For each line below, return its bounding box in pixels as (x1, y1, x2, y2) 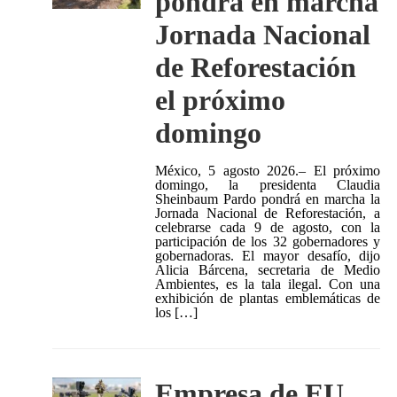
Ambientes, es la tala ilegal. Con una (154, 276, 381, 292)
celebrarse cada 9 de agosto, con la (154, 220, 381, 236)
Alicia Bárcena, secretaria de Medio (154, 262, 381, 278)
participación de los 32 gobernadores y (154, 234, 381, 250)
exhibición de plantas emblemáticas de (154, 291, 381, 307)
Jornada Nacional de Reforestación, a (154, 206, 381, 222)
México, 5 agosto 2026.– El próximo (154, 163, 381, 179)
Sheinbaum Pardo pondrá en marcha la (154, 191, 381, 207)
